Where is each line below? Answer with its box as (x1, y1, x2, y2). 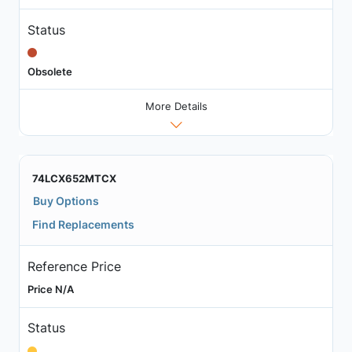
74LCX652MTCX (32, 172, 116, 185)
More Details (145, 100, 207, 113)
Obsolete (27, 64, 72, 78)
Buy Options (33, 194, 99, 208)
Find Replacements (32, 218, 134, 232)
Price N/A (27, 282, 74, 295)
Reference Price (27, 258, 121, 274)
